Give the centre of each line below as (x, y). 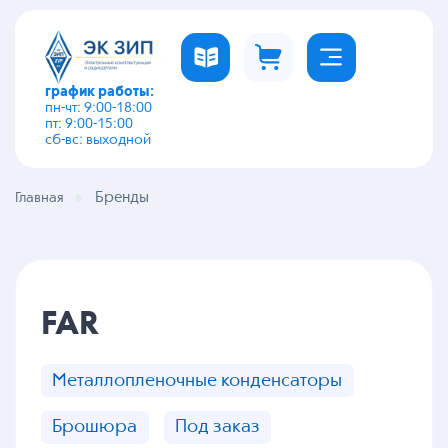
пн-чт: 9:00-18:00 (98, 108)
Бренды (121, 197)
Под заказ (218, 427)
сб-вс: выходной (98, 140)
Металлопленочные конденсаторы (197, 380)
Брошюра (95, 427)
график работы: (99, 92)
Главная (39, 197)
